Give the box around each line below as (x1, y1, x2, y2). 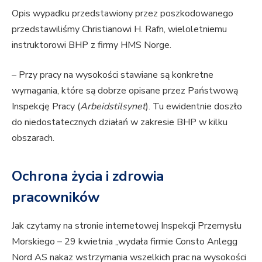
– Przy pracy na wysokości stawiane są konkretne (12, 68, 213, 82)
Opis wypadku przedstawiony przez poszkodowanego (12, 6, 233, 20)
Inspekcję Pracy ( (12, 100, 80, 113)
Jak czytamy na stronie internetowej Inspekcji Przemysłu (12, 219, 242, 232)
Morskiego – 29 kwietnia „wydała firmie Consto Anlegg (12, 235, 237, 248)
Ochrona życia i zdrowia (12, 166, 164, 185)
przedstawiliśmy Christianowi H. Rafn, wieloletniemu (12, 22, 227, 36)
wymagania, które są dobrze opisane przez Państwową (12, 84, 238, 98)
